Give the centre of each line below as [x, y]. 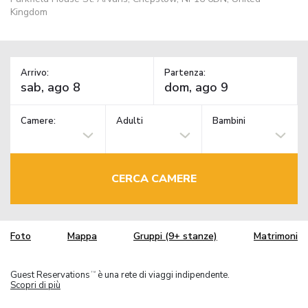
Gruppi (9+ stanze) [175, 236]
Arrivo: [35, 73]
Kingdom [29, 12]
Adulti [130, 121]
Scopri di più [35, 285]
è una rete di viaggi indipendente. [163, 275]
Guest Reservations [50, 275]
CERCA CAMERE [154, 178]
